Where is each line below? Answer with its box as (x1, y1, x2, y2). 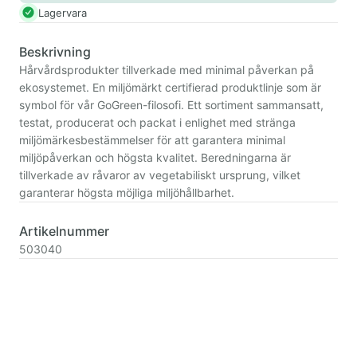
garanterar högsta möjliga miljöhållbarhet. (19, 186, 234, 199)
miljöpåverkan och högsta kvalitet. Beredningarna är (19, 151, 291, 164)
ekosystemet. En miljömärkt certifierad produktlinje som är (19, 80, 321, 94)
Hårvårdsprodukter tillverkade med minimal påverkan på (19, 63, 314, 76)
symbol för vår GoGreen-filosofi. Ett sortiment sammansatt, (19, 98, 324, 112)
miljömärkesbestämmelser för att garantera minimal (19, 133, 285, 147)
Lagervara (38, 6, 87, 19)
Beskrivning (19, 44, 91, 60)
